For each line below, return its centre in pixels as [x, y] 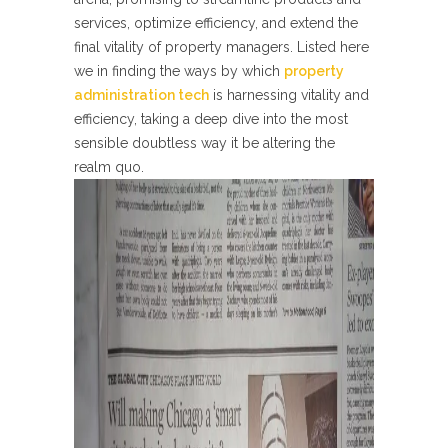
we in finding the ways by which [179, 71]
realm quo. [109, 167]
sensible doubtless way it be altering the [204, 143]
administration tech [141, 95]
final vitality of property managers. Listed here [221, 47]
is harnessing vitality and [289, 95]
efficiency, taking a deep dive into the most [211, 119]
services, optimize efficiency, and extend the [216, 23]
